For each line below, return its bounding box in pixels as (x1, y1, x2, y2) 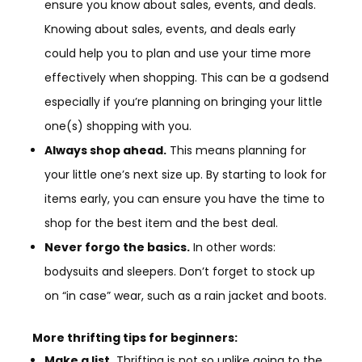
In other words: (190, 238, 276, 255)
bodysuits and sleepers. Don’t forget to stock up (44, 263, 315, 280)
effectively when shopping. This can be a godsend (44, 69, 329, 86)
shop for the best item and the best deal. (44, 214, 278, 231)
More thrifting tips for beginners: (32, 329, 238, 346)
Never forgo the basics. (44, 238, 190, 255)
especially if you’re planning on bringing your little (44, 93, 322, 110)
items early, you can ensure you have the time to (44, 190, 325, 207)
